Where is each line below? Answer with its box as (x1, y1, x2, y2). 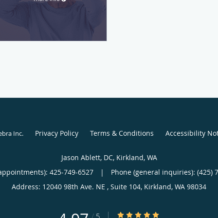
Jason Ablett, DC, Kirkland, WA (61, 152, 157, 162)
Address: (12, 182, 42, 191)
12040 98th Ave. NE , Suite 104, (42, 182, 144, 191)
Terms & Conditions (90, 128, 154, 138)
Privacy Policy (35, 128, 78, 138)
